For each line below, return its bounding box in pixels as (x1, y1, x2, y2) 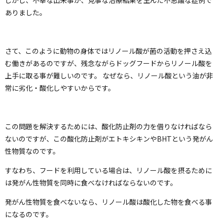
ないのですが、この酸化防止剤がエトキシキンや (5, 133, 157, 144)
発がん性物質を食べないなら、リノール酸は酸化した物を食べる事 (5, 196, 212, 207)
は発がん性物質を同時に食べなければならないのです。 (5, 177, 177, 187)
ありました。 (5, 7, 46, 17)
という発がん (172, 133, 213, 144)
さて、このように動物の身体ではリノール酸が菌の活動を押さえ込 (5, 45, 212, 56)
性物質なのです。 (5, 146, 60, 156)
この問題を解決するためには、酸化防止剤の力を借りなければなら (5, 121, 212, 131)
